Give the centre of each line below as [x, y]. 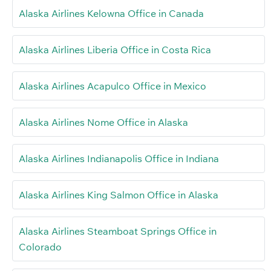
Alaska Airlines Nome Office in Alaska [103, 122]
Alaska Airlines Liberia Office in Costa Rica [115, 50]
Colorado [40, 247]
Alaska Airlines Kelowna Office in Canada [111, 14]
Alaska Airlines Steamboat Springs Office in [118, 231]
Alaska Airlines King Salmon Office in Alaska [119, 195]
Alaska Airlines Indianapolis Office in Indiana [119, 159]
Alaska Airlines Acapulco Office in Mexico [113, 86]
